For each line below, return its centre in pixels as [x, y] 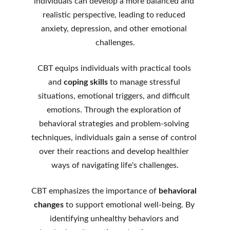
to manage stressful [145, 82]
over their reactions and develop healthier [115, 151]
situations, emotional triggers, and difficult [115, 96]
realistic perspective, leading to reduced [115, 15]
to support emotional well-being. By [130, 205]
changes [49, 205]
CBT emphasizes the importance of [95, 191]
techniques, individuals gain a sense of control [115, 138]
